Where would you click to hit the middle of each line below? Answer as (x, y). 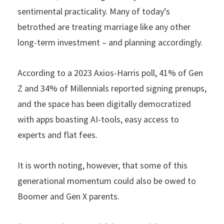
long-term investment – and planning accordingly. (110, 42)
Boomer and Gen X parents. (68, 196)
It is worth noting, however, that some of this (102, 165)
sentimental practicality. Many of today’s (94, 11)
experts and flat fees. (57, 134)
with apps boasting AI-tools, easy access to (98, 119)
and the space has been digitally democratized (104, 103)
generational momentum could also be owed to (107, 180)
